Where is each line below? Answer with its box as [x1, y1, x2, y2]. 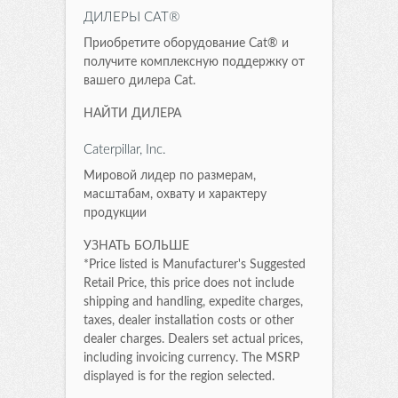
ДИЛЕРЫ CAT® [84, 10, 180, 24]
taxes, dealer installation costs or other [84, 314, 294, 327]
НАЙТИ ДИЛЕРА [84, 107, 181, 120]
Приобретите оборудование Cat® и [84, 36, 289, 50]
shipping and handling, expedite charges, [84, 295, 303, 308]
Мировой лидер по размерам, [84, 169, 256, 182]
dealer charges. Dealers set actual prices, [84, 332, 303, 346]
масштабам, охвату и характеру [84, 187, 267, 201]
